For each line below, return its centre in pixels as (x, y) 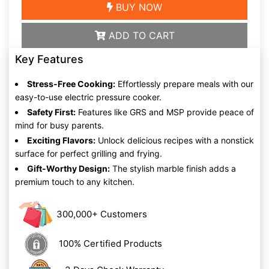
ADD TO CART (140, 35)
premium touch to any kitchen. (75, 182)
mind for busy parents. (59, 125)
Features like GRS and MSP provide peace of (165, 112)
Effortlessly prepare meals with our (184, 84)
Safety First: (51, 112)
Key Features (49, 59)
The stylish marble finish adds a (173, 168)
